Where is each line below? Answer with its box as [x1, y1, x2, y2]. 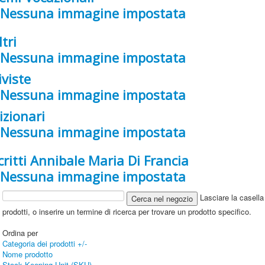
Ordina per [2, 227, 38, 239]
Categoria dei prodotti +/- [2, 238, 88, 250]
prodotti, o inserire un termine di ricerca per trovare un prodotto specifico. [2, 206, 252, 218]
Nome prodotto [2, 248, 53, 260]
